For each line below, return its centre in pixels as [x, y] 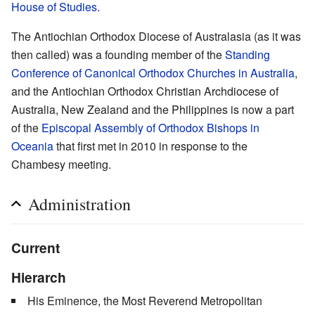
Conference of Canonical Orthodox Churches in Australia [153, 72]
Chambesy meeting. [61, 164]
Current [36, 247]
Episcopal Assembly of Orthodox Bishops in [150, 127]
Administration [79, 204]
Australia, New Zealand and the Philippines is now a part [153, 109]
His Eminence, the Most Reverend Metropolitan [145, 300]
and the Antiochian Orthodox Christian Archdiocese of [145, 91]
